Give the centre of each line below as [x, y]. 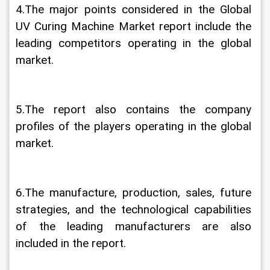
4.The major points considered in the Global [135, 10]
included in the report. [71, 243]
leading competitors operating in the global [135, 43]
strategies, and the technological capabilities [135, 210]
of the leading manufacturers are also [135, 227]
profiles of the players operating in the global [135, 127]
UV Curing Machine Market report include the [135, 27]
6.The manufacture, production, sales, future [135, 193]
